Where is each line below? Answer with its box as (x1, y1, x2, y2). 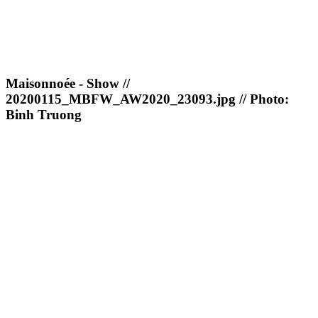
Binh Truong (6, 106, 82, 122)
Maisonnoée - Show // (6, 75, 130, 91)
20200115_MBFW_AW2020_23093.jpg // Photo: (6, 91, 289, 106)
